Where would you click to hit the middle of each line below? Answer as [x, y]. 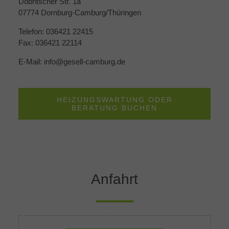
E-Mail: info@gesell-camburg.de [72, 62]
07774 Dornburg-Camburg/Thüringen [79, 13]
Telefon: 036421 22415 [55, 31]
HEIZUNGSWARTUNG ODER [114, 100]
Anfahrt [114, 179]
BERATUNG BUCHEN [114, 108]
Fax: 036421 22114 [50, 43]
